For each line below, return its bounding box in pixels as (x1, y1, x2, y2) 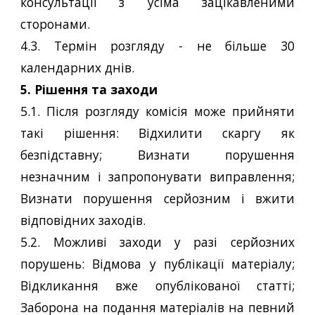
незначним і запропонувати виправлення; (20, 168, 295, 185)
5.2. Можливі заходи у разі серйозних (20, 233, 295, 250)
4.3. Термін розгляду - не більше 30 (20, 37, 295, 54)
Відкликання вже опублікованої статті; (20, 277, 295, 294)
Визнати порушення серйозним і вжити (20, 190, 295, 207)
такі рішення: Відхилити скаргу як (20, 124, 295, 141)
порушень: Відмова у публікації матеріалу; (20, 255, 295, 272)
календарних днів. (20, 59, 135, 76)
